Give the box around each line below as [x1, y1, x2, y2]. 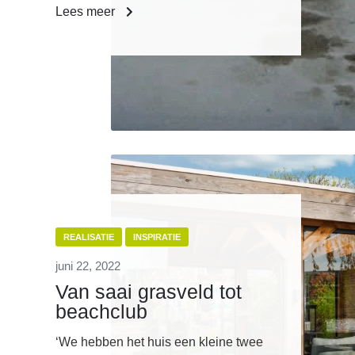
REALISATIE [63, 232, 114, 242]
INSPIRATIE [133, 232, 181, 242]
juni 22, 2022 [55, 259, 120, 273]
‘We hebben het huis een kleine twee [55, 335, 263, 349]
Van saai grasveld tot [55, 281, 242, 303]
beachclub [55, 300, 147, 323]
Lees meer [55, 5, 118, 19]
